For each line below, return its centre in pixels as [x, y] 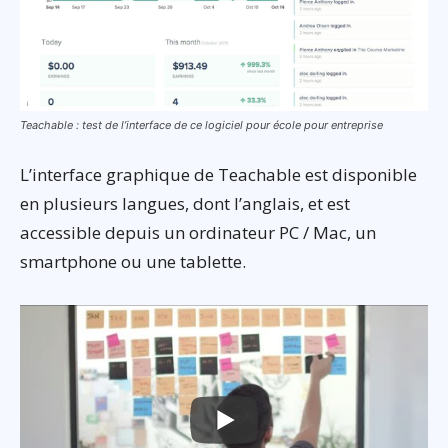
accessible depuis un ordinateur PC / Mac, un [198, 233]
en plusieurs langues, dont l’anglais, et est [185, 204]
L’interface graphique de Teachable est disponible [218, 175]
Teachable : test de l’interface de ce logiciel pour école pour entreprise [201, 125]
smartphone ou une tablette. [133, 262]
